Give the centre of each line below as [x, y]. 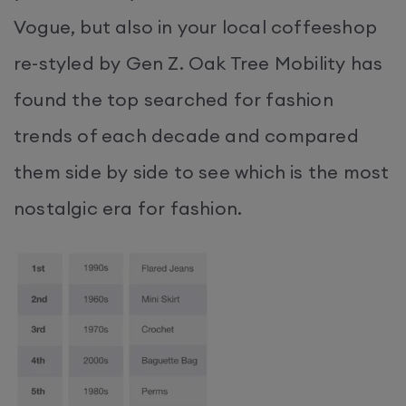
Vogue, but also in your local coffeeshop [196, 27]
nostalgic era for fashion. [128, 208]
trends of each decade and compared [186, 135]
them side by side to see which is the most [202, 172]
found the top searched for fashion [174, 99]
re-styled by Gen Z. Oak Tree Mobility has [198, 63]
